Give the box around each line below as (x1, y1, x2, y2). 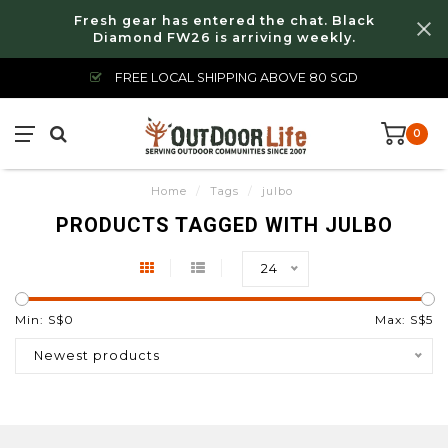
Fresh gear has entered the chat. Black (73, 13, 375, 28)
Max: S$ (375, 312, 426, 327)
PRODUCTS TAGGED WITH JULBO (55, 213, 393, 237)
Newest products (34, 348, 160, 363)
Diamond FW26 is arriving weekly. (92, 30, 356, 45)
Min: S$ (15, 312, 64, 327)
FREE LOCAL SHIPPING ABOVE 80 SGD (112, 70, 358, 85)
